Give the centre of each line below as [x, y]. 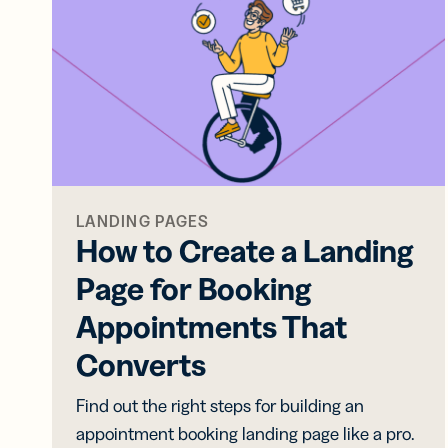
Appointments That [211, 327]
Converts [141, 365]
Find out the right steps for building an [220, 406]
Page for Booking [193, 289]
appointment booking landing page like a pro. [245, 434]
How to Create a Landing [244, 251]
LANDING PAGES [143, 221]
